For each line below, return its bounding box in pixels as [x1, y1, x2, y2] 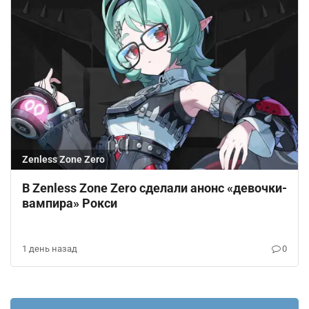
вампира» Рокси [22, 196, 117, 211]
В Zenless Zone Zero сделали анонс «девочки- [22, 181, 287, 196]
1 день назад [22, 243, 77, 255]
